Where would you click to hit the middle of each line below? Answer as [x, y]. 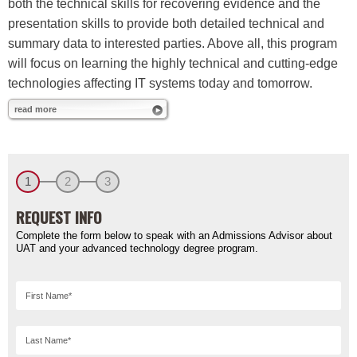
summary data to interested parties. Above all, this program [173, 43]
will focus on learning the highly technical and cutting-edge [173, 63]
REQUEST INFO [59, 216]
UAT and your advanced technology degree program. [137, 248]
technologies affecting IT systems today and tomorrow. [160, 83]
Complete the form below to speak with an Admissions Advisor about [174, 235]
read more [35, 109]
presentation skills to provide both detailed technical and [166, 23]
